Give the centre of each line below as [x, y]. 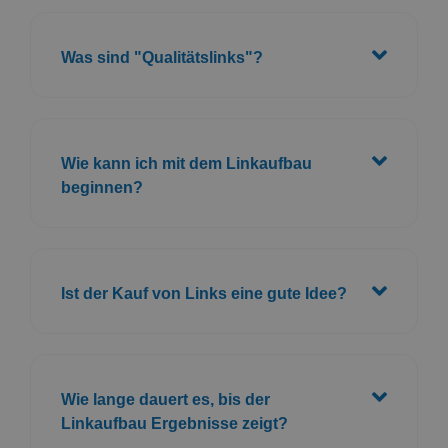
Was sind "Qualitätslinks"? [162, 57]
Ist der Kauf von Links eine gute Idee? [204, 293]
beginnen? [102, 187]
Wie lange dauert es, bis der [165, 399]
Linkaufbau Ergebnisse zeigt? [174, 423]
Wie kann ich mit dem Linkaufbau [186, 163]
